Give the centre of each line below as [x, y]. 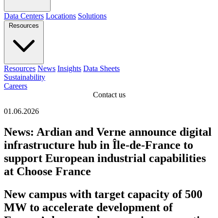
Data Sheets [101, 68]
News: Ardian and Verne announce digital [108, 132]
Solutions [92, 16]
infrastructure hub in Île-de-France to [99, 145]
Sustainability [25, 77]
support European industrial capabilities [105, 158]
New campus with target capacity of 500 [103, 194]
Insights [69, 68]
